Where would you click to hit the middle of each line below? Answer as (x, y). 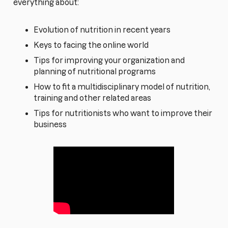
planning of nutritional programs (95, 72)
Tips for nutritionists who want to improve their (123, 113)
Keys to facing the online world (91, 45)
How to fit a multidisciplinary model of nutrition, (122, 87)
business (50, 125)
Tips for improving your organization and (109, 61)
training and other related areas (93, 98)
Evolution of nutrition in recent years (102, 30)
